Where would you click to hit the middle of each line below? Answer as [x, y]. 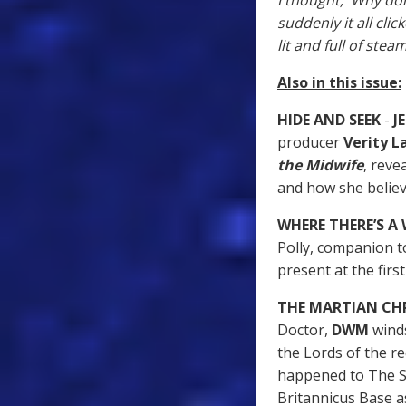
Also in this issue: [339, 83]
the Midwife [320, 165]
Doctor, [304, 330]
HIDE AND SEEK [331, 120]
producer [310, 143]
